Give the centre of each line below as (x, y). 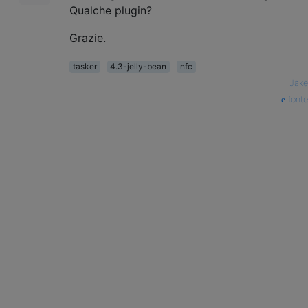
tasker (85, 66)
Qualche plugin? (111, 10)
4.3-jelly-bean (139, 66)
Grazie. (88, 37)
